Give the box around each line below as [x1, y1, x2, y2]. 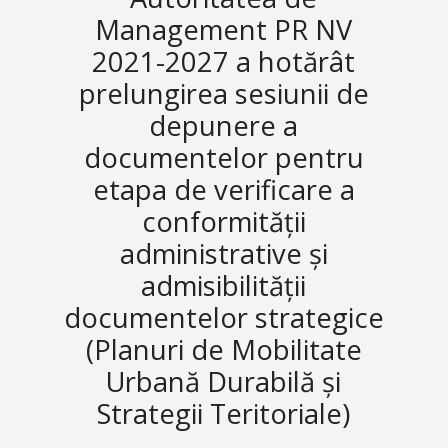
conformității [141, 203, 306, 240]
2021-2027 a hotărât [92, 43, 356, 80]
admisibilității [141, 267, 307, 304]
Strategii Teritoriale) [97, 395, 351, 432]
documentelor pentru [83, 139, 364, 176]
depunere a [149, 107, 299, 144]
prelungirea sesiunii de [78, 75, 369, 112]
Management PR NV [95, 11, 353, 48]
